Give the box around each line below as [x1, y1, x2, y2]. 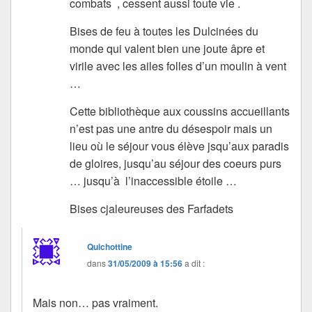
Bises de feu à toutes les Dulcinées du [70, 23, 259, 40]
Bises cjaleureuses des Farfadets [70, 201, 240, 217]
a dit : [185, 257, 205, 270]
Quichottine [87, 240, 133, 253]
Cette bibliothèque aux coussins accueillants [70, 103, 290, 120]
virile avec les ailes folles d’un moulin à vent [70, 58, 287, 75]
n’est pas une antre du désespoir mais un [70, 120, 273, 137]
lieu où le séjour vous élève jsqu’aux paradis [70, 138, 290, 155]
